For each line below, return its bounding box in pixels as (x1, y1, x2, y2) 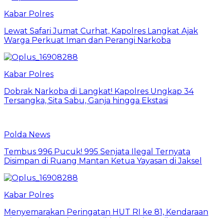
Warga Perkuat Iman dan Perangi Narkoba (4, 36, 171, 45)
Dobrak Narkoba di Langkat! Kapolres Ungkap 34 (4, 87, 194, 96)
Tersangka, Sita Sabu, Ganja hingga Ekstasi (4, 96, 168, 106)
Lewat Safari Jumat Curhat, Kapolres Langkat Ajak (4, 26, 198, 36)
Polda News (4, 130, 50, 140)
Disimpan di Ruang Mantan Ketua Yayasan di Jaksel (4, 156, 202, 166)
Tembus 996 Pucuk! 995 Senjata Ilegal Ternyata (4, 147, 190, 157)
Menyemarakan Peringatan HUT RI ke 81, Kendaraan (4, 207, 208, 217)
